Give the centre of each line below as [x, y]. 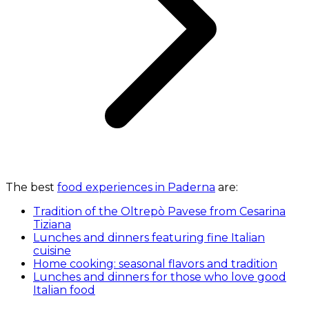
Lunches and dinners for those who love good [160, 277]
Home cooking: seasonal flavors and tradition [155, 263]
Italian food [64, 290]
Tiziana [52, 224]
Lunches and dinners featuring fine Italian [149, 237]
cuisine [52, 250]
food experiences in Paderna [136, 187]
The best [31, 187]
